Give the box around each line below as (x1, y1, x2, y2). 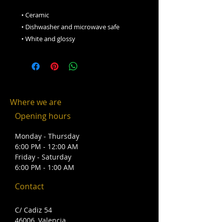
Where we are (10, 97, 61, 108)
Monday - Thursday (15, 131, 79, 141)
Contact (15, 181, 44, 192)
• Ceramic (21, 10, 49, 19)
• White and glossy (21, 34, 75, 43)
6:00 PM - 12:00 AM (15, 142, 78, 151)
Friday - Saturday (15, 152, 71, 162)
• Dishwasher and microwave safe (21, 22, 119, 31)
